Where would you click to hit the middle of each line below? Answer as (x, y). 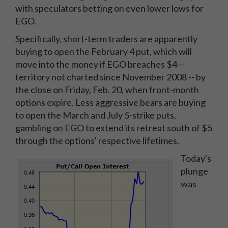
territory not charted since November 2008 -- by (110, 77)
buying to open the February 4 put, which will (104, 51)
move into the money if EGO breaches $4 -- (100, 64)
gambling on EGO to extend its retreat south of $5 (114, 128)
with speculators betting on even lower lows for (109, 8)
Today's (196, 158)
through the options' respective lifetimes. (97, 140)
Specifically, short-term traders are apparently (106, 39)
